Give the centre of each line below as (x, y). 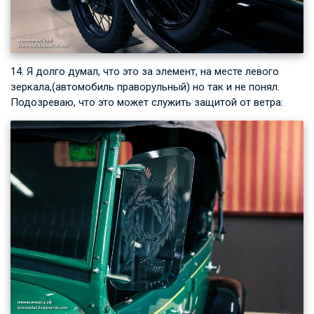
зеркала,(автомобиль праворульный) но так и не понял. (145, 87)
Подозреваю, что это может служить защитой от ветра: (147, 102)
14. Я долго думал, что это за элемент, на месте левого (145, 71)
